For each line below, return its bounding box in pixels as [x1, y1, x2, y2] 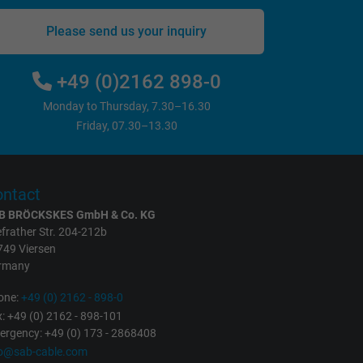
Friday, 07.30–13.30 [75, 119, 177, 134]
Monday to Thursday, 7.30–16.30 [42, 100, 211, 114]
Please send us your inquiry [46, 23, 207, 40]
